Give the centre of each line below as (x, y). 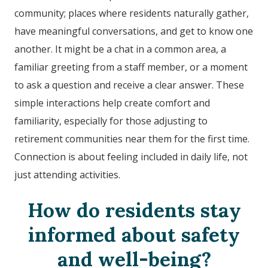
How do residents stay (134, 210)
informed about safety (134, 235)
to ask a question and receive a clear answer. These (129, 85)
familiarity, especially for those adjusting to (111, 121)
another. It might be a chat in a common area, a (120, 49)
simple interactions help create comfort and (112, 103)
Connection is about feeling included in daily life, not (131, 157)
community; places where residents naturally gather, (132, 13)
